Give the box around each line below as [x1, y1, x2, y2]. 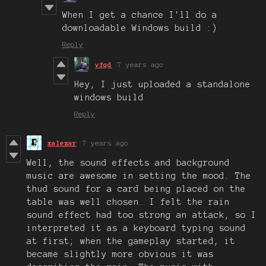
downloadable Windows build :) [62, 23, 217, 33]
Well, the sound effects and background [27, 157, 230, 167]
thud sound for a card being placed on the [27, 183, 246, 194]
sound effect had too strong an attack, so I [27, 210, 256, 220]
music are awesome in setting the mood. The [27, 170, 251, 180]
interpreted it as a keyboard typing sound [27, 223, 246, 233]
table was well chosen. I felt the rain [27, 197, 230, 207]
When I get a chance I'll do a [62, 9, 217, 20]
